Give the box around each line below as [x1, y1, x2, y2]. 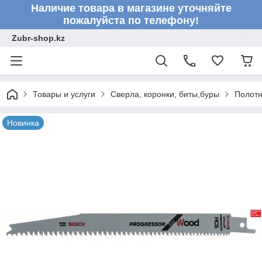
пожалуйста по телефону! [63, 15, 199, 26]
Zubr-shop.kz [12, 33, 65, 43]
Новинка [7, 118, 39, 127]
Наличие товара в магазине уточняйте [30, 2, 232, 14]
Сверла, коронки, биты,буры [111, 89, 219, 99]
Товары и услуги [33, 89, 95, 99]
